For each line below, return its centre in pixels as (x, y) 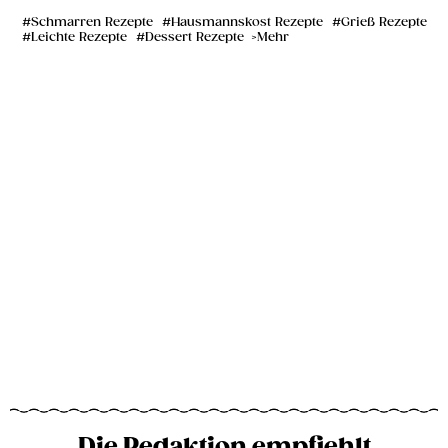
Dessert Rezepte (194, 38)
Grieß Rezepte (384, 23)
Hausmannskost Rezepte (247, 23)
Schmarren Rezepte (92, 23)
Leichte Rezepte (79, 38)
